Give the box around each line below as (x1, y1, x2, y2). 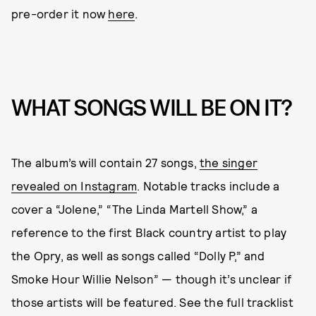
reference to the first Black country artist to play (11, 224, 287, 239)
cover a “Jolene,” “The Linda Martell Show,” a (11, 201, 258, 216)
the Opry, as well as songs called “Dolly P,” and (11, 248, 265, 262)
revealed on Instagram (11, 178, 138, 193)
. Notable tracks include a (137, 178, 280, 193)
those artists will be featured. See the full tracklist (11, 294, 293, 309)
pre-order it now (11, 6, 109, 21)
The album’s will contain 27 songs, (11, 154, 200, 169)
